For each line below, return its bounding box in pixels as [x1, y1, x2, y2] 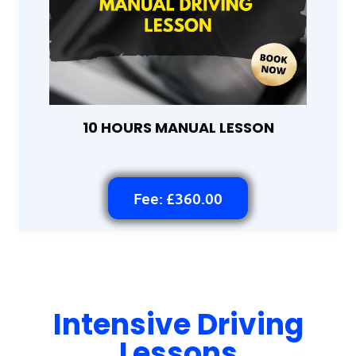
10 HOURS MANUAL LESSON [82, 117, 274, 137]
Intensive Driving [52, 304, 304, 345]
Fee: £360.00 [133, 188, 222, 208]
